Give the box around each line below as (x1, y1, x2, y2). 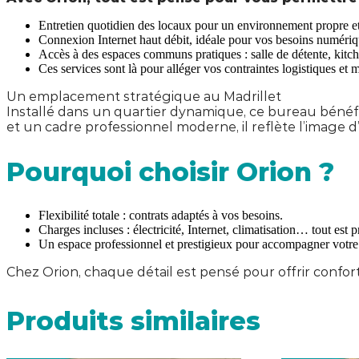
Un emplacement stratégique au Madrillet (6, 89, 281, 105)
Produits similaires (6, 305, 260, 337)
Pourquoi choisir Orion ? (6, 155, 334, 188)
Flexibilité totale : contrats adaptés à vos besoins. (38, 208, 283, 223)
